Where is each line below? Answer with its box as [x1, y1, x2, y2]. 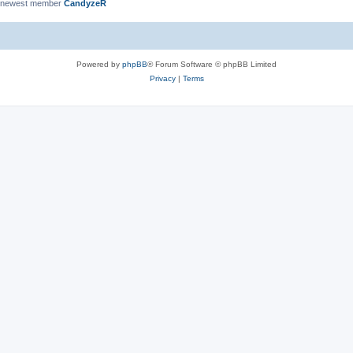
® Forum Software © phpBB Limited [147, 59, 277, 69]
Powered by [76, 59, 122, 69]
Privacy [149, 73, 176, 83]
